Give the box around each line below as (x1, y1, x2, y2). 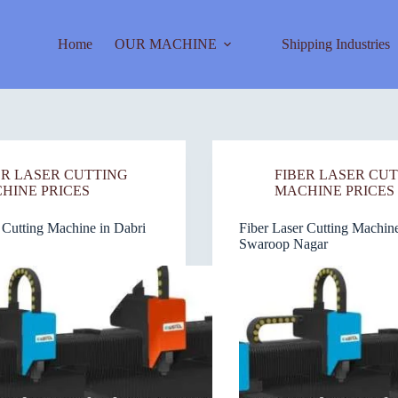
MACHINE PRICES (275, 183, 394, 198)
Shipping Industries (281, 36, 390, 52)
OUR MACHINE (114, 36, 217, 52)
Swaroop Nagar (239, 236, 328, 251)
